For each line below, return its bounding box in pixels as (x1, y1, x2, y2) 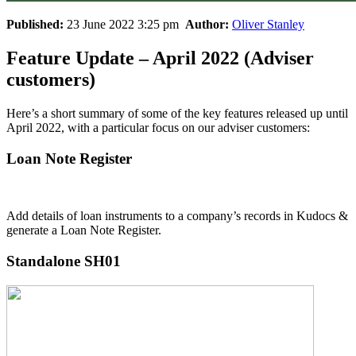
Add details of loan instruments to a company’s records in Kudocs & (6, 209, 348, 223)
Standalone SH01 (6, 252, 121, 269)
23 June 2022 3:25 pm (64, 17, 185, 31)
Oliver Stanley (232, 17, 304, 31)
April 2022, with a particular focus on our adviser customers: (6, 120, 310, 134)
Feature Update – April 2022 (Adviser (6, 47, 314, 68)
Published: (6, 17, 64, 31)
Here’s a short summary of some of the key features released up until (6, 106, 348, 120)
